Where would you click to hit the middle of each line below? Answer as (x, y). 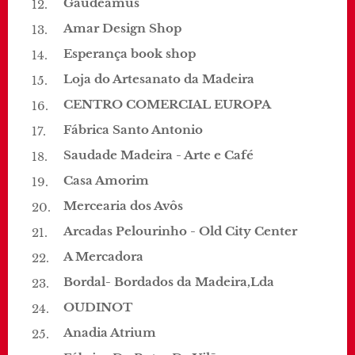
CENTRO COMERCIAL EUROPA (167, 104)
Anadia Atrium (110, 332)
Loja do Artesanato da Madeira (159, 79)
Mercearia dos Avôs (123, 206)
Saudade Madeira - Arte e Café (158, 155)
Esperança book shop (130, 53)
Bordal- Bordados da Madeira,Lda (169, 282)
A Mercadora (103, 256)
